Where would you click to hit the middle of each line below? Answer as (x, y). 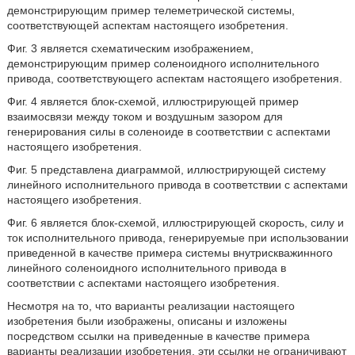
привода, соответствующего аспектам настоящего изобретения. (174, 78)
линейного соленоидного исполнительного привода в (146, 268)
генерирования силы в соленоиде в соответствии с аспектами (168, 132)
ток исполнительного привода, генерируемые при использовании (177, 238)
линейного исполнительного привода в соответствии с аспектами (177, 185)
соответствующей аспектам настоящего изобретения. (147, 25)
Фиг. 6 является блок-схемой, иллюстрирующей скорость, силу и (175, 223)
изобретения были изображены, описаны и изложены (147, 321)
